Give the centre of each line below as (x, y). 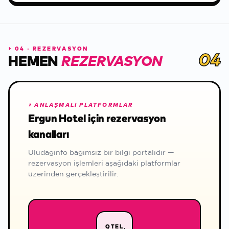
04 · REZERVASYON (51, 49)
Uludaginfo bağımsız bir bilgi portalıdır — (101, 152)
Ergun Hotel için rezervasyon (97, 119)
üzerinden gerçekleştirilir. (73, 174)
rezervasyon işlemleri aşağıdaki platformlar (104, 163)
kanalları (49, 135)
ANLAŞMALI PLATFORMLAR (84, 105)
